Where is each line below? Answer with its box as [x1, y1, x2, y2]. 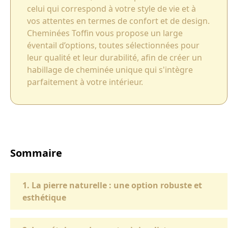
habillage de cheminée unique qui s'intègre [27, 64, 193, 76]
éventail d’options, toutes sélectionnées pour [27, 40, 199, 51]
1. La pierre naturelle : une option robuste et [22, 180, 202, 191]
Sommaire [10, 146, 62, 160]
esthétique [22, 192, 66, 204]
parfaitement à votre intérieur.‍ [27, 76, 143, 88]
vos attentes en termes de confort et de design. [27, 15, 210, 27]
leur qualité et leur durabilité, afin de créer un [27, 52, 202, 64]
